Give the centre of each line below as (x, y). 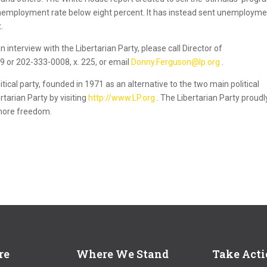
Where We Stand (122, 254)
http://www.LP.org (123, 97)
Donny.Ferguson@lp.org (177, 62)
